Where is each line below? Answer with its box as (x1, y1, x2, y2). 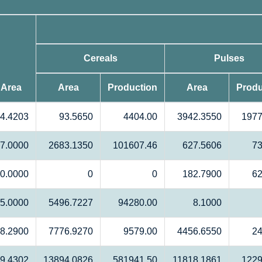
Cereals (83, 53, 118, 63)
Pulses (213, 53, 244, 63)
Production (108, 82, 157, 92)
